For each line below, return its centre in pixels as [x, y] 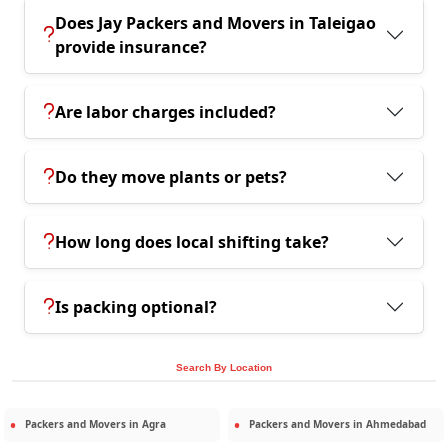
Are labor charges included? [165, 112]
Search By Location [224, 368]
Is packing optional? [136, 307]
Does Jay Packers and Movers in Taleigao [215, 23]
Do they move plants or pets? [171, 177]
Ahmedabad [396, 424]
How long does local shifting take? [192, 242]
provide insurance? [131, 47]
